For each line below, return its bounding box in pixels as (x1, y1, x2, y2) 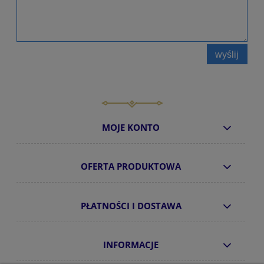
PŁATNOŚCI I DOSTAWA (80, 199, 181, 212)
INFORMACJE (103, 239, 159, 252)
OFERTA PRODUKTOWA (81, 160, 181, 173)
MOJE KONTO (102, 121, 160, 134)
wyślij (215, 48, 239, 60)
